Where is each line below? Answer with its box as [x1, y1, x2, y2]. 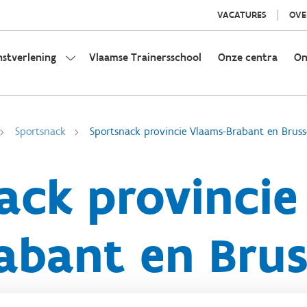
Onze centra [218, 51, 278, 64]
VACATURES [217, 9, 267, 21]
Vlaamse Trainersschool [89, 51, 201, 64]
